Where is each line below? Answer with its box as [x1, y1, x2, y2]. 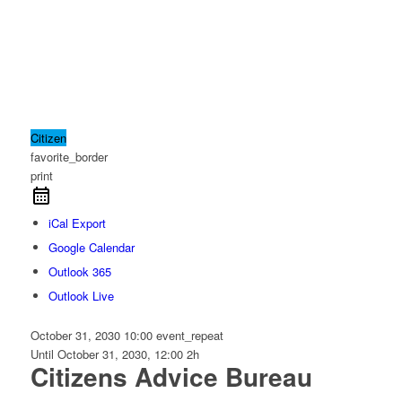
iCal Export [48, 214, 106, 232]
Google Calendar [48, 238, 135, 256]
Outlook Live [48, 286, 114, 304]
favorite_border [30, 147, 108, 165]
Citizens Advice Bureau [30, 357, 312, 395]
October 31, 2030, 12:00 [57, 345, 187, 363]
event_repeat [155, 326, 223, 344]
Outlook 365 [48, 262, 111, 280]
